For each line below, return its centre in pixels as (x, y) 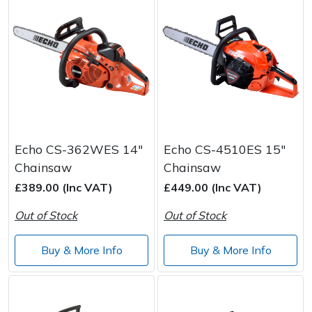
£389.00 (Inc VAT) (64, 187)
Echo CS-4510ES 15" (225, 149)
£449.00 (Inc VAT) (213, 187)
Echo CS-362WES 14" (79, 149)
